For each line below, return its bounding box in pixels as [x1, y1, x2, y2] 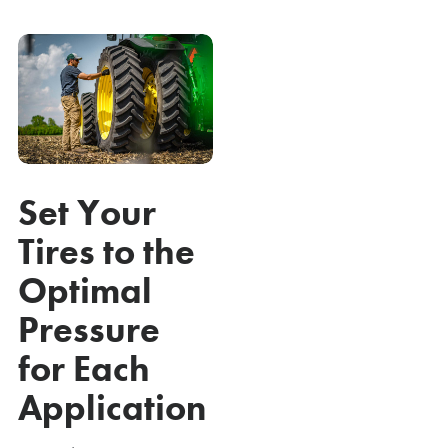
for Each [18, 345, 150, 392]
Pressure [18, 306, 160, 353]
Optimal [18, 267, 152, 314]
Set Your [18, 189, 156, 236]
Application [18, 384, 206, 431]
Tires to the [18, 228, 195, 275]
